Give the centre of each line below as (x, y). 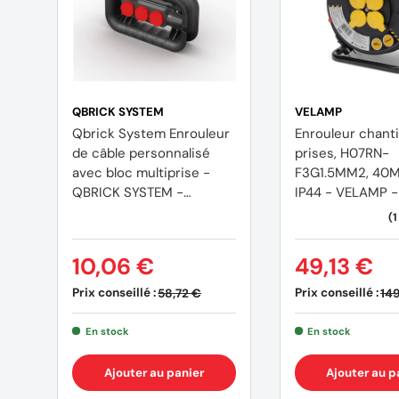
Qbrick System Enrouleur (151, 134)
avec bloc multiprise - (141, 173)
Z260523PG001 (120, 212)
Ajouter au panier (154, 373)
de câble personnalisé (141, 154)
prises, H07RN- (342, 154)
